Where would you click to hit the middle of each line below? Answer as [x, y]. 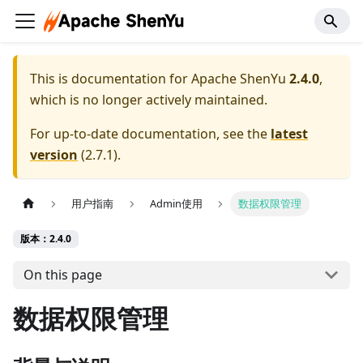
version [54, 155]
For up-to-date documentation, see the [150, 134]
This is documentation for [111, 79]
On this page [62, 275]
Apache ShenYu [239, 79]
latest [289, 134]
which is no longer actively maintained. [149, 100]
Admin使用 [176, 204]
